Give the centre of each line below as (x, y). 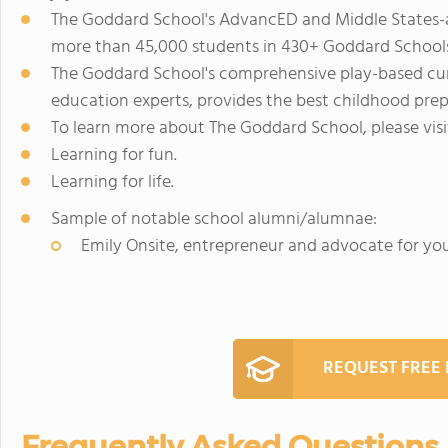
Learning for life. (112, 182)
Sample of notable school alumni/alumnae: (214, 219)
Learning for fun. (114, 155)
